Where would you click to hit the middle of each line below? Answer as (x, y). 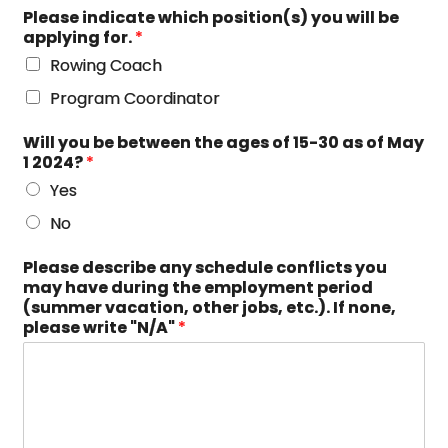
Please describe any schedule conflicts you (205, 267)
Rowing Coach (106, 65)
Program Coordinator (135, 98)
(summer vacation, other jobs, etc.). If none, (210, 307)
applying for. (79, 37)
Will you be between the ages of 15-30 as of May (224, 142)
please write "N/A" (101, 327)
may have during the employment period (198, 287)
